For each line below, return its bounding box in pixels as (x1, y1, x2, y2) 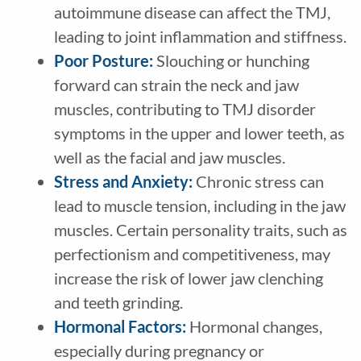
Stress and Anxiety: (53, 172, 196, 192)
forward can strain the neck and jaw (53, 75, 299, 95)
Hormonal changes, (189, 317, 322, 337)
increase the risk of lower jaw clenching (53, 268, 323, 288)
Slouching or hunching (156, 51, 309, 71)
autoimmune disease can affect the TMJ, (53, 2, 330, 23)
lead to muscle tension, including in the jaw (53, 196, 346, 216)
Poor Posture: (53, 51, 156, 71)
